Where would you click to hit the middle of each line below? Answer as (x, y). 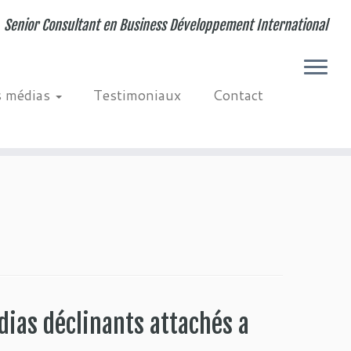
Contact (237, 95)
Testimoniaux (137, 95)
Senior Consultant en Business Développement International (165, 25)
